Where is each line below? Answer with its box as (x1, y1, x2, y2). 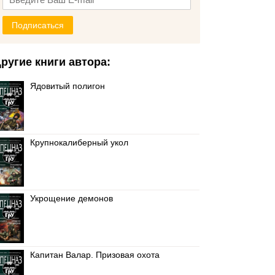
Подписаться (12, 20, 64, 30)
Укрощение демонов (30, 193, 114, 203)
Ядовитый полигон (30, 81, 106, 91)
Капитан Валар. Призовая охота (30, 250, 160, 260)
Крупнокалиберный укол (30, 137, 129, 147)
